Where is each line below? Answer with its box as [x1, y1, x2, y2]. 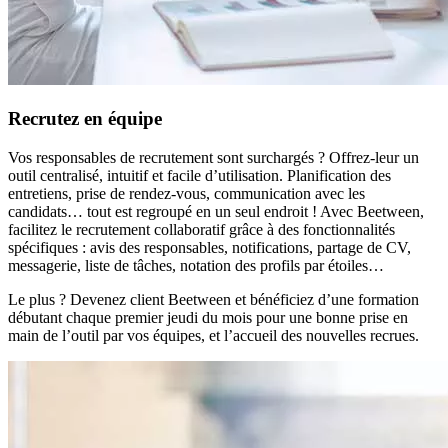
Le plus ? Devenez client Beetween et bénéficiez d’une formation [8, 290, 419, 308]
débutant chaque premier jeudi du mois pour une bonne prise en [8, 308, 408, 326]
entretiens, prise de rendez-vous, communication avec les [8, 184, 365, 202]
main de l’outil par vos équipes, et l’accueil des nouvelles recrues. [8, 326, 419, 344]
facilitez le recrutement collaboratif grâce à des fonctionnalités [8, 220, 395, 238]
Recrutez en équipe [8, 108, 162, 130]
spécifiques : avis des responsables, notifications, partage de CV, [8, 238, 411, 256]
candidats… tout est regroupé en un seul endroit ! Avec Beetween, [8, 202, 424, 220]
